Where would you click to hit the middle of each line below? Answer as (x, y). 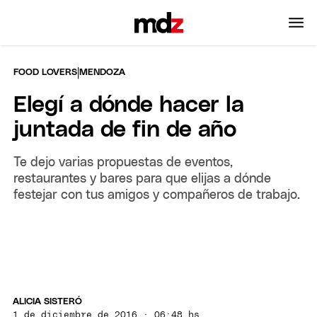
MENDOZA (103, 72)
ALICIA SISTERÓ (47, 302)
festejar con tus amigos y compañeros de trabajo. (157, 195)
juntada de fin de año (125, 130)
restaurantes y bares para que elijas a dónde (143, 179)
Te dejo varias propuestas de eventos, (123, 162)
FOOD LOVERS (46, 72)
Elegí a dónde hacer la (129, 105)
